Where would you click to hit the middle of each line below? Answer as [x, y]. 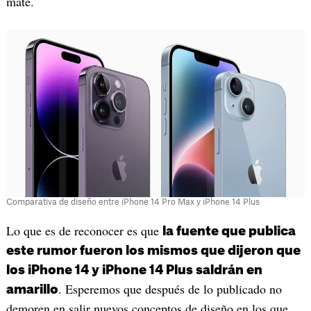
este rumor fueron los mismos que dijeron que [153, 251]
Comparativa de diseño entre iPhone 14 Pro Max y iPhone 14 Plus [133, 202]
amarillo [32, 290]
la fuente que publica [229, 232]
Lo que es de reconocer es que [84, 231]
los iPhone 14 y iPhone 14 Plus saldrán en [134, 270]
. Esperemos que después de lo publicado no [170, 289]
